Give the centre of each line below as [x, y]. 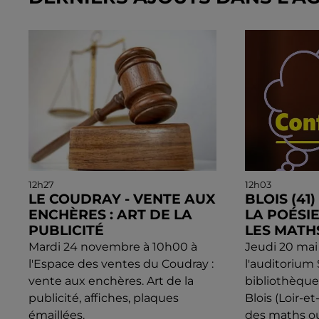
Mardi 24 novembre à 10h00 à [113, 247]
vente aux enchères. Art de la [111, 281]
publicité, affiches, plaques [104, 298]
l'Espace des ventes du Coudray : [121, 264]
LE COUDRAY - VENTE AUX [122, 199]
